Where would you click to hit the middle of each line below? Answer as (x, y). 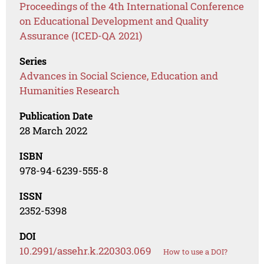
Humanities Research (70, 91)
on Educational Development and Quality (114, 21)
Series (33, 61)
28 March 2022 (54, 131)
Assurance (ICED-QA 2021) (81, 36)
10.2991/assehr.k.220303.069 (86, 251)
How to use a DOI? (196, 252)
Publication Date (56, 116)
